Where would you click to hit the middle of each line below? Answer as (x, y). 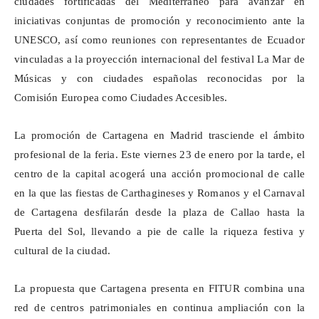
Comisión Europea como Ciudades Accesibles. (121, 98)
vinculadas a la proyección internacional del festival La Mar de (159, 59)
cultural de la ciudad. (63, 251)
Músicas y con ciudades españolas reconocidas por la (159, 79)
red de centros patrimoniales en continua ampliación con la (159, 308)
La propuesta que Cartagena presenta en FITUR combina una (159, 289)
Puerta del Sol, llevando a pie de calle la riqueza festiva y (159, 232)
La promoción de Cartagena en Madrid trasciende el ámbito (159, 136)
